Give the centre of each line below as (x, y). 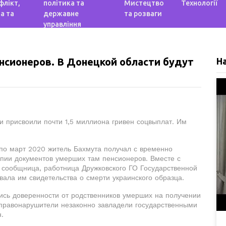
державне (61, 14)
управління (63, 24)
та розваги (143, 14)
